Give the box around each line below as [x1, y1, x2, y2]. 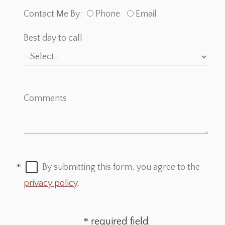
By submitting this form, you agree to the [42, 162, 200, 173]
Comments [24, 93, 67, 104]
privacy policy [24, 178, 78, 189]
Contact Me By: [24, 9, 82, 20]
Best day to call [24, 33, 83, 44]
